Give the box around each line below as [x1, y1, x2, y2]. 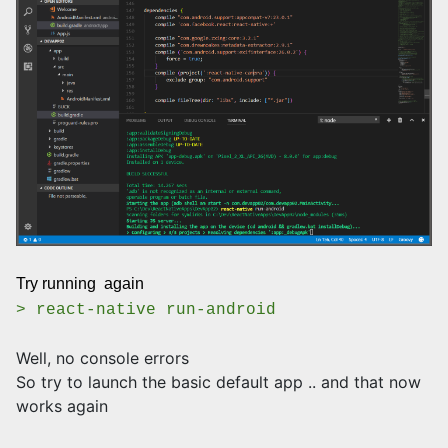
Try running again [16, 275, 144, 293]
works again [16, 396, 108, 417]
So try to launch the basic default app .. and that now [16, 372, 421, 393]
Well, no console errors [16, 348, 189, 369]
